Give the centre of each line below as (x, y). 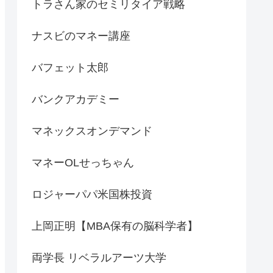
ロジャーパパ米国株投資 (92, 195)
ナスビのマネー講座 (81, 36)
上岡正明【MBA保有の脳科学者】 (115, 226)
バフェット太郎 (70, 68)
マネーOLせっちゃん (83, 163)
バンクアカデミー (76, 100)
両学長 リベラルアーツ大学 (99, 258)
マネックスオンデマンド (92, 131)
